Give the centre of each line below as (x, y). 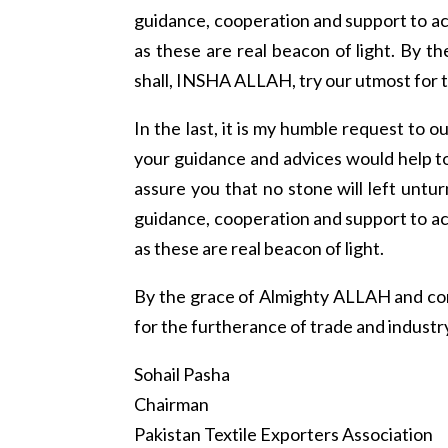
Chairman (172, 404)
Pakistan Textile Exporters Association (284, 434)
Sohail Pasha (182, 374)
